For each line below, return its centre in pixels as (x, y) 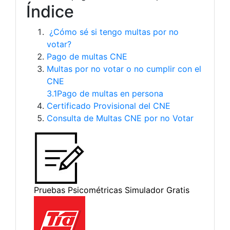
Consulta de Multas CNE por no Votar (120, 118)
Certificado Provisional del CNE (109, 106)
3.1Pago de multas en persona (105, 94)
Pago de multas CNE (87, 57)
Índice (50, 12)
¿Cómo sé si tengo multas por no (113, 32)
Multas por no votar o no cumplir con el (124, 69)
